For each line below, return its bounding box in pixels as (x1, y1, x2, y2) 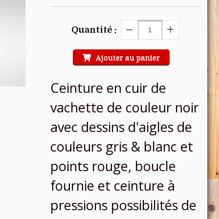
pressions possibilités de (50, 196, 197, 214)
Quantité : (71, 25, 117, 35)
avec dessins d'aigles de (50, 118, 192, 136)
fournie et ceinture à (50, 176, 175, 195)
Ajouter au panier (96, 52, 160, 62)
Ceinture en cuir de (50, 79, 166, 97)
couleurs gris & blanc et (50, 137, 193, 155)
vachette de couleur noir (50, 98, 199, 116)
